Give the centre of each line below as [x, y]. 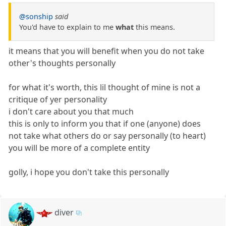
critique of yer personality [58, 100]
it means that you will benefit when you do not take [107, 51]
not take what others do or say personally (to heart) [107, 136]
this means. [154, 27]
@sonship [36, 17]
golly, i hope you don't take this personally [89, 172]
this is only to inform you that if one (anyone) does [105, 124]
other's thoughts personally [62, 63]
